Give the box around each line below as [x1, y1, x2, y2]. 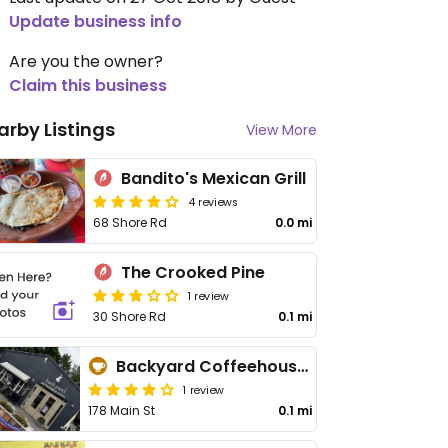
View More [246, 120, 317, 140]
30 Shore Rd [93, 308, 167, 325]
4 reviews [188, 193, 239, 209]
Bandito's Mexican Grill [121, 167, 307, 190]
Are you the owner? [9, 50, 163, 73]
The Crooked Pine [121, 261, 266, 284]
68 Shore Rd [93, 214, 168, 231]
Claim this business [9, 74, 167, 97]
